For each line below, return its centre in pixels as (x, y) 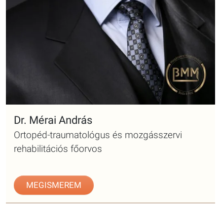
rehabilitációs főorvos (58, 113)
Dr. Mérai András (53, 84)
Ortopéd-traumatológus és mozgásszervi (98, 99)
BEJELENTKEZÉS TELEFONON (138, 205)
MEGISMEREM (54, 149)
